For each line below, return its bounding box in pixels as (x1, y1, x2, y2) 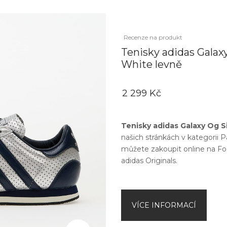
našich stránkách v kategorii (121, 133, 220, 142)
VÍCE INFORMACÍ (132, 201, 196, 210)
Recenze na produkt (124, 33, 182, 41)
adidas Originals (121, 156, 176, 165)
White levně (121, 58, 182, 70)
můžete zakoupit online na (121, 144, 217, 154)
